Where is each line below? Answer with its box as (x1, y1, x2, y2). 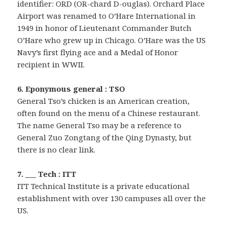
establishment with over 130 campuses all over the (17, 193, 206, 203)
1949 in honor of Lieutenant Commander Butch (17, 22, 192, 33)
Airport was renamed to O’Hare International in (17, 10, 196, 21)
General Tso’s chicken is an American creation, (17, 95, 190, 106)
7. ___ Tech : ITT (17, 168, 77, 179)
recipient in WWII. (17, 59, 85, 69)
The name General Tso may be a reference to (17, 120, 182, 130)
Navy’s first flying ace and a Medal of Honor (17, 47, 178, 57)
